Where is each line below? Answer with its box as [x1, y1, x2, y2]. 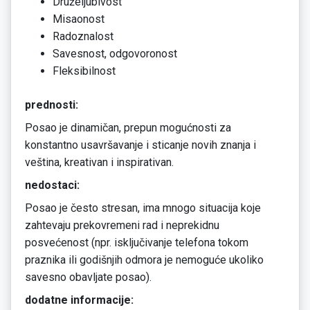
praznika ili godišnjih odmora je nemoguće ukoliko [25, 253, 264, 267]
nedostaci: [25, 179, 80, 192]
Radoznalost [53, 30, 113, 44]
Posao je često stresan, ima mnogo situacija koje [25, 201, 261, 215]
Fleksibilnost [53, 64, 116, 78]
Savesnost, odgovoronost [53, 47, 177, 61]
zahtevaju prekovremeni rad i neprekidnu [25, 219, 219, 232]
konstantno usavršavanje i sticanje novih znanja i [25, 138, 256, 152]
